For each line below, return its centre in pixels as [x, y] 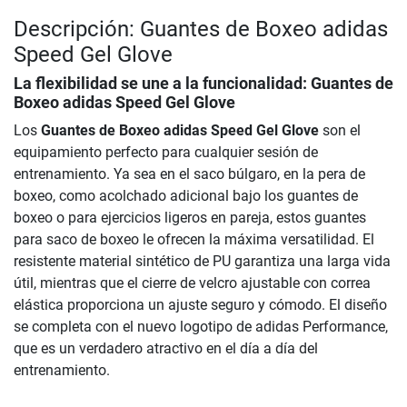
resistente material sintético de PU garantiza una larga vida [202, 262]
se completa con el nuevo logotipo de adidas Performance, [201, 327]
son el [340, 131]
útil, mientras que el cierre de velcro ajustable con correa [192, 283]
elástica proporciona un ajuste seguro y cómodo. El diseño [200, 305]
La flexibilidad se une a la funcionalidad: [162, 84]
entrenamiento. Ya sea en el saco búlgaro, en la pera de [189, 174]
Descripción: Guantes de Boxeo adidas [201, 30]
